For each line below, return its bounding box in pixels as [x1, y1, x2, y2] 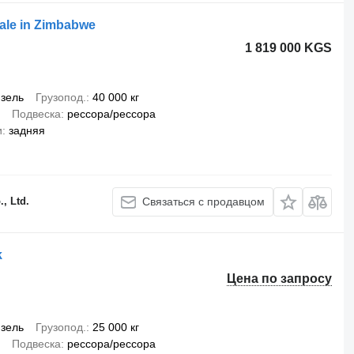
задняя [8, 123, 45, 137]
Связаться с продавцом [142, 195, 265, 209]
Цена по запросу [227, 271, 333, 285]
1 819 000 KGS [245, 40, 333, 55]
